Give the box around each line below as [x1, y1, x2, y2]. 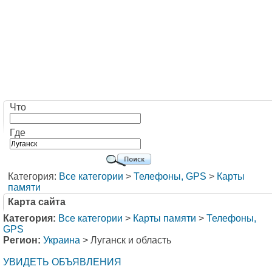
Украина [43, 235, 80, 245]
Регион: [3, 235, 41, 245]
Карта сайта [8, 197, 66, 207]
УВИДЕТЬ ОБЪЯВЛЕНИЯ [3, 257, 121, 267]
